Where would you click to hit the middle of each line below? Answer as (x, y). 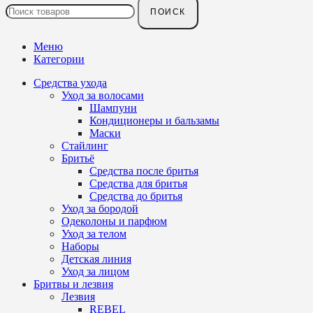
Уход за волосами (103, 96)
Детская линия (96, 259)
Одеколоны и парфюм (114, 221)
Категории (59, 59)
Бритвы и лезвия (73, 284)
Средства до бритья (136, 196)
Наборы (80, 247)
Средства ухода (70, 83)
